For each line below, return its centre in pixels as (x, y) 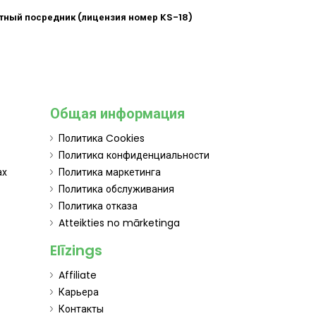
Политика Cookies (102, 138)
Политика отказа (98, 206)
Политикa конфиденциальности (134, 155)
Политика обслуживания (116, 189)
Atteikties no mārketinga (119, 223)
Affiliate (78, 275)
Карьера (79, 292)
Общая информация (117, 113)
